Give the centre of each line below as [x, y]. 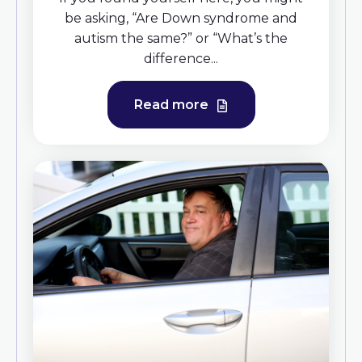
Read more [173, 105]
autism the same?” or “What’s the [181, 39]
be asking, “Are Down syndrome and [181, 19]
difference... [181, 59]
